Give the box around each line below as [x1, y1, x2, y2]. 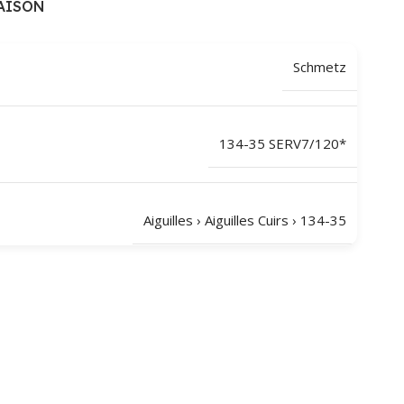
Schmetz [293, 57, 346, 76]
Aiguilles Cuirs [205, 210, 289, 229]
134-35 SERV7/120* [219, 133, 346, 152]
